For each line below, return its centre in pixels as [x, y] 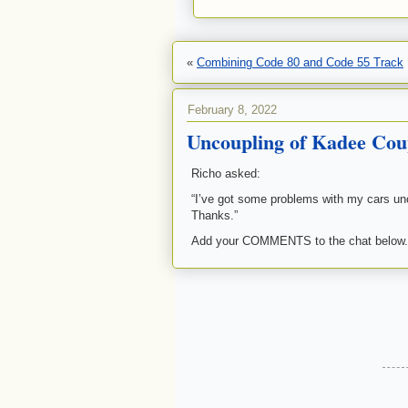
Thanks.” [214, 215]
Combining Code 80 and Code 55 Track [300, 62]
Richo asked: [226, 173]
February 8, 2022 [232, 110]
